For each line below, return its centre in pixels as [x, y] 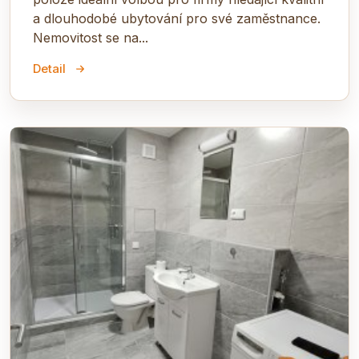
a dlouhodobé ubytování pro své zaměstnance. [177, 18]
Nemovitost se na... [91, 38]
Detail [49, 69]
